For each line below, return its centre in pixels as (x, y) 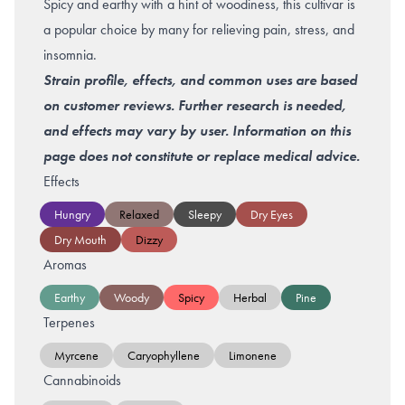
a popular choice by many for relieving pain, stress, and (199, 29)
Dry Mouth (80, 239)
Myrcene (76, 355)
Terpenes (69, 322)
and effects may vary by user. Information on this (197, 130)
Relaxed (139, 214)
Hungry (72, 214)
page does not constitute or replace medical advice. (202, 155)
